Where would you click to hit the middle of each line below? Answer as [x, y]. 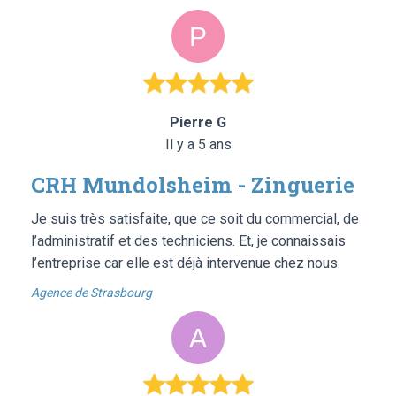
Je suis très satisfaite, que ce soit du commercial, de [195, 218]
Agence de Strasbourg [91, 292]
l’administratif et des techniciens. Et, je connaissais [188, 240]
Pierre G [198, 122]
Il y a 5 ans [198, 144]
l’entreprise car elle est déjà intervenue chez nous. [186, 263]
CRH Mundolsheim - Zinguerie [193, 184]
